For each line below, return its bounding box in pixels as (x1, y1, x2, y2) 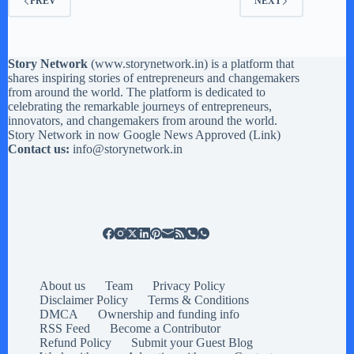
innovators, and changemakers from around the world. (8, 114, 277, 127)
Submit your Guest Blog (131, 336, 253, 349)
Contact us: (8, 142, 70, 156)
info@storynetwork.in (73, 142, 183, 156)
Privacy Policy (153, 279, 225, 292)
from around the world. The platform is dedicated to (8, 85, 265, 99)
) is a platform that (204, 57, 294, 70)
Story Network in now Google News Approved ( (8, 128, 253, 141)
